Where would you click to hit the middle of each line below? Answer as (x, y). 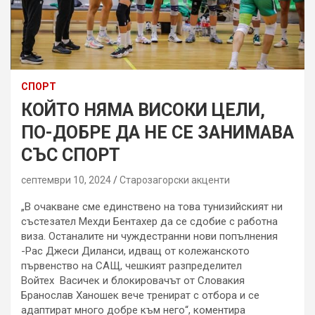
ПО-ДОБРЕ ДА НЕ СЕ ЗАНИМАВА (157, 132)
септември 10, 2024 (66, 180)
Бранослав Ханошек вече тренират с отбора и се (140, 295)
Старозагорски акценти (175, 180)
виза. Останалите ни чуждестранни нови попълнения (149, 236)
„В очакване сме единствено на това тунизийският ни (152, 206)
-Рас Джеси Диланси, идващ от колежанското (135, 251)
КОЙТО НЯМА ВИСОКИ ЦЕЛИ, (143, 110)
